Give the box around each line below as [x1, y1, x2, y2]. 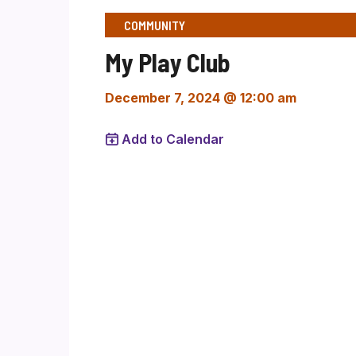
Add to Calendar [122, 131, 224, 147]
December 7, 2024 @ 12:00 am [105, 90, 296, 106]
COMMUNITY [124, 17, 185, 33]
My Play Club [105, 47, 230, 77]
